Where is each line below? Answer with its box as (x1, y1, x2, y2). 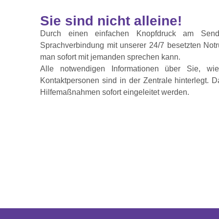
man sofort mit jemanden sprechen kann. (40, 53, 180, 62)
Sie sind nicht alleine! (40, 13, 182, 29)
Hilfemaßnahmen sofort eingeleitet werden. (40, 88, 189, 97)
